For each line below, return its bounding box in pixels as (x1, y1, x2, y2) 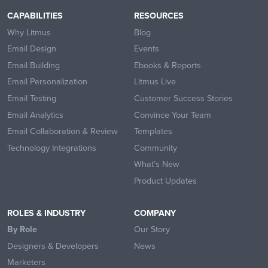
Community (134, 141, 177, 154)
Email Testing (7, 92, 56, 105)
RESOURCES (134, 9, 184, 22)
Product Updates (134, 173, 197, 187)
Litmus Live (134, 75, 176, 88)
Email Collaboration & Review (7, 124, 118, 138)
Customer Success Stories (134, 92, 233, 105)
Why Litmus (7, 25, 51, 38)
